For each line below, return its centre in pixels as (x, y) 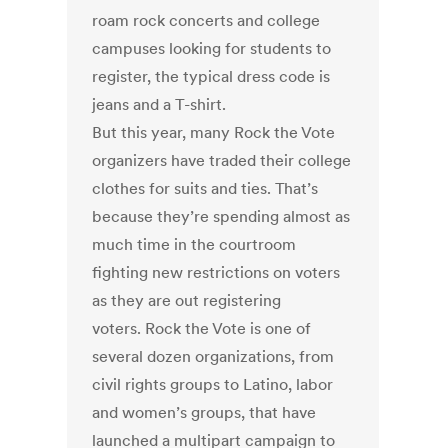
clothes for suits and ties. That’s (205, 188)
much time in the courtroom (194, 244)
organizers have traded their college (222, 160)
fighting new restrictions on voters (216, 272)
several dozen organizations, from (213, 356)
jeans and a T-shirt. (159, 104)
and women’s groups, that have (204, 412)
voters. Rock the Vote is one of (202, 328)
